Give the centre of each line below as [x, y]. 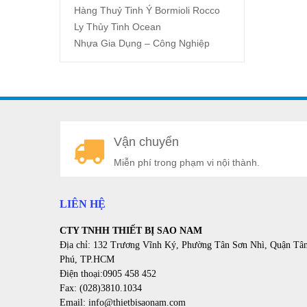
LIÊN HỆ [83, 204]
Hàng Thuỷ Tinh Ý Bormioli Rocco [147, 11]
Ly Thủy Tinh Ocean [118, 27]
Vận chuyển [146, 142]
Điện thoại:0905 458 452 [108, 274]
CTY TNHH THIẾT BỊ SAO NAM [131, 231]
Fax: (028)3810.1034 [101, 288]
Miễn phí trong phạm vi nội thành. [186, 163]
